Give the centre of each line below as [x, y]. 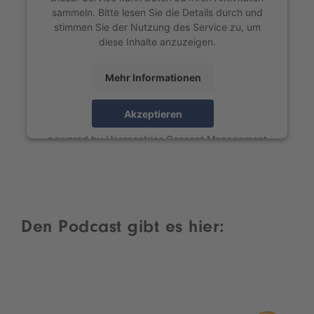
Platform [157, 153]
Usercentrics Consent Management [186, 139]
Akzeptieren [153, 114]
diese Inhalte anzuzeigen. [157, 41]
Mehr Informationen [153, 77]
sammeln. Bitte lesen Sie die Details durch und [157, 12]
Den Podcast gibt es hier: [123, 229]
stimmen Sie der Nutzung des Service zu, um [157, 27]
